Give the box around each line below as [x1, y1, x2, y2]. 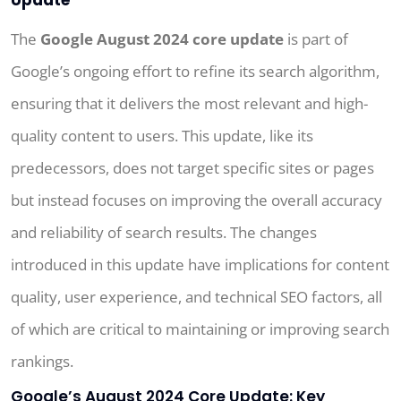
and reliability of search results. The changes [11, 221, 317, 243]
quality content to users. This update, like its [11, 124, 313, 146]
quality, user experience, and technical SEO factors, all [11, 286, 382, 307]
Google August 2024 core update [40, 28, 284, 49]
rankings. [11, 350, 73, 371]
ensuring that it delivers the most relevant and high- [11, 92, 368, 114]
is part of [284, 28, 348, 49]
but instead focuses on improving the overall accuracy [11, 189, 382, 210]
